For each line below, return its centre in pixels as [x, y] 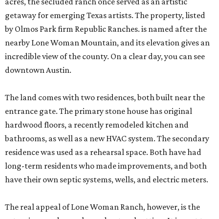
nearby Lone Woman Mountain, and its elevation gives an [107, 43]
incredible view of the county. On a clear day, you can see [105, 56]
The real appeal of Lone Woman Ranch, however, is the [102, 207]
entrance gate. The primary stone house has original [99, 111]
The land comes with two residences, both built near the [105, 98]
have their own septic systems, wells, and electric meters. [107, 180]
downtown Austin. [38, 70]
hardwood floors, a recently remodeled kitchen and [97, 125]
